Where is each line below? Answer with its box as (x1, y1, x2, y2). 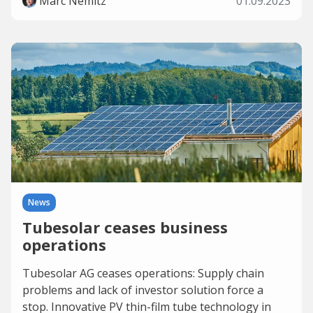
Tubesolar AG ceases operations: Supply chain (22, 265, 264, 281)
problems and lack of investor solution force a (22, 282, 263, 298)
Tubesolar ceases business (22, 217, 228, 238)
